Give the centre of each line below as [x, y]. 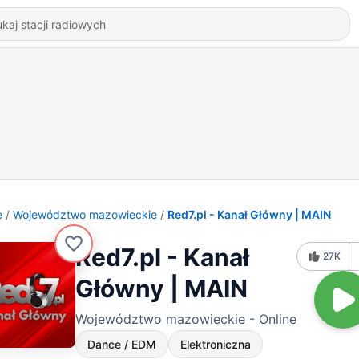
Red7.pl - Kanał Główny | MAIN [249, 214]
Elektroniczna [216, 344]
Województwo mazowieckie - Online [186, 319]
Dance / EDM [122, 344]
